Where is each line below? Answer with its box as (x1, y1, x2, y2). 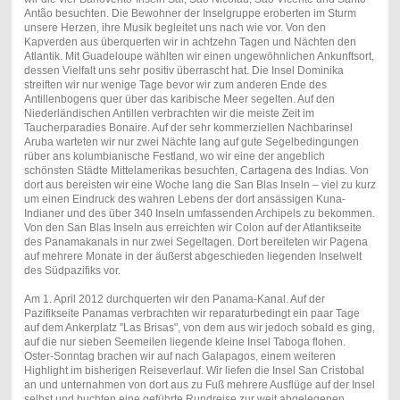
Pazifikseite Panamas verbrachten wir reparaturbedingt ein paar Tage (23, 307, 360, 321)
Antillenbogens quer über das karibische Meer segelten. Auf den (23, 93, 335, 106)
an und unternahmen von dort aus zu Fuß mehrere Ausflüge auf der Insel (23, 379, 375, 392)
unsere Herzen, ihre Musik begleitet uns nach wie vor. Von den (23, 21, 326, 35)
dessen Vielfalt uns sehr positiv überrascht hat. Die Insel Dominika (23, 64, 344, 78)
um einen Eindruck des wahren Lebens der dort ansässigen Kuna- (23, 193, 346, 206)
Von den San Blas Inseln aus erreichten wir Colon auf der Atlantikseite (23, 221, 362, 235)
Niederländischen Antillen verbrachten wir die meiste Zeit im (23, 107, 314, 121)
